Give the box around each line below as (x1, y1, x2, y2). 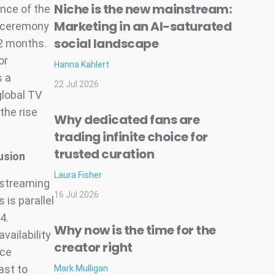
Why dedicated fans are (54, 111, 199, 129)
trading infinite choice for (54, 128, 208, 146)
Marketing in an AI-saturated (54, 18, 231, 36)
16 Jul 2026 (54, 190, 99, 200)
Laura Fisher (54, 170, 102, 180)
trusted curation (54, 145, 154, 163)
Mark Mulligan (54, 263, 108, 274)
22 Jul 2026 (54, 79, 99, 90)
